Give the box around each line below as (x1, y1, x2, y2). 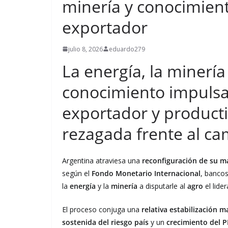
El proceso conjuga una (62, 204, 141, 214)
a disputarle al (137, 181, 187, 191)
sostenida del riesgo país (62, 217, 149, 227)
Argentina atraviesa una (62, 155, 142, 165)
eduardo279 (109, 44, 145, 53)
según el (62, 168, 92, 178)
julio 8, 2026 (68, 44, 103, 53)
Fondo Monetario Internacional (92, 168, 201, 178)
